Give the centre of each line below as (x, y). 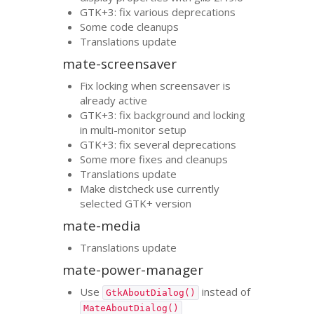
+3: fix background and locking (174, 115)
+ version (169, 203)
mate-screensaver (120, 64)
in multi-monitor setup (134, 129)
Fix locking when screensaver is (156, 85)
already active (114, 100)
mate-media (102, 226)
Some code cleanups (130, 26)
